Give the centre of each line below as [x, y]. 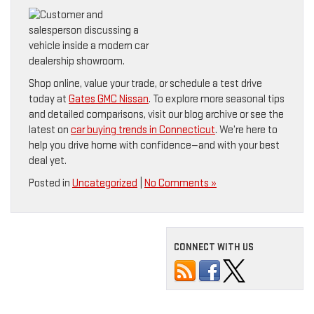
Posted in [50, 184]
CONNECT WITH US [214, 247]
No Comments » [180, 184]
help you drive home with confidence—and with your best [154, 146]
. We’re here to [246, 130]
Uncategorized [105, 184]
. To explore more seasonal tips [217, 100]
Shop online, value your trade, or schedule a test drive [145, 84]
